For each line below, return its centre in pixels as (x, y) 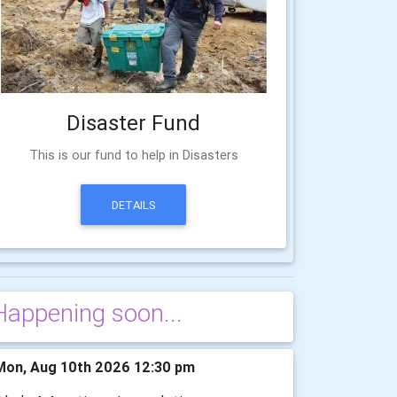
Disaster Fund (134, 123)
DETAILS (133, 205)
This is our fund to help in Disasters (133, 156)
